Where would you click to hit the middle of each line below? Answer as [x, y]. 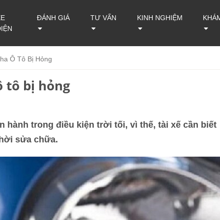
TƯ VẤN [103, 18]
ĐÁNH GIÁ [53, 18]
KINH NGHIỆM [160, 18]
